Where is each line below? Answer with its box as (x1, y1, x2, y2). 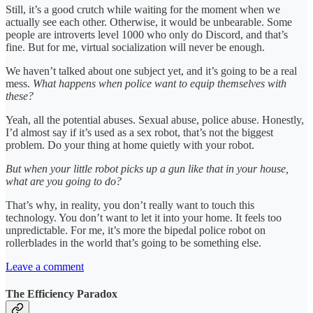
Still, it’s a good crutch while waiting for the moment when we (6, 3, 280, 15)
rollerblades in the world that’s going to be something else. (6, 236, 261, 249)
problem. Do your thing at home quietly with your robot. (6, 138, 254, 151)
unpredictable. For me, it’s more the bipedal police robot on (6, 224, 265, 236)
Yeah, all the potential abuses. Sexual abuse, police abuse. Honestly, (6, 113, 304, 126)
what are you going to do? (6, 175, 122, 187)
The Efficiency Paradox (6, 287, 117, 300)
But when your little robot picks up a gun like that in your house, (6, 162, 289, 175)
